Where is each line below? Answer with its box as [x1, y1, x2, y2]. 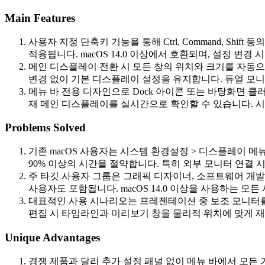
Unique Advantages [5, 231, 100, 244]
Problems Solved [5, 121, 86, 134]
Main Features [5, 11, 75, 24]
